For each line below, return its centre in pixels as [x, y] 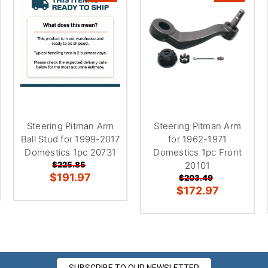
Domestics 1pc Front [198, 152]
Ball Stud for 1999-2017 [70, 139]
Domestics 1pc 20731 [71, 152]
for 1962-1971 [198, 139]
